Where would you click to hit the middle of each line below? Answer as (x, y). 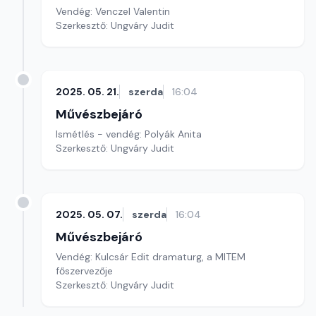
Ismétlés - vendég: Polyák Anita (129, 134)
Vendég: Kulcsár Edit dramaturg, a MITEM (151, 257)
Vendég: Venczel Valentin (113, 11)
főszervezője (84, 271)
